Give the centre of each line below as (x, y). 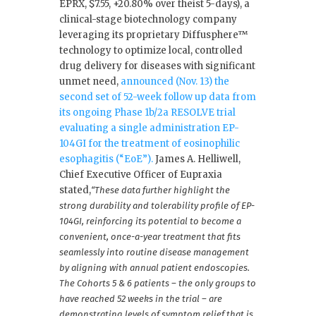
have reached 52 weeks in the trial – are (141, 298)
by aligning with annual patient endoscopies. (154, 267)
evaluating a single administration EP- (149, 128)
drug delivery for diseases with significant (157, 66)
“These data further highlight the (160, 190)
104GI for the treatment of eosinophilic (150, 143)
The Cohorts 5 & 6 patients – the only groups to (158, 283)
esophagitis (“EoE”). (107, 159)
